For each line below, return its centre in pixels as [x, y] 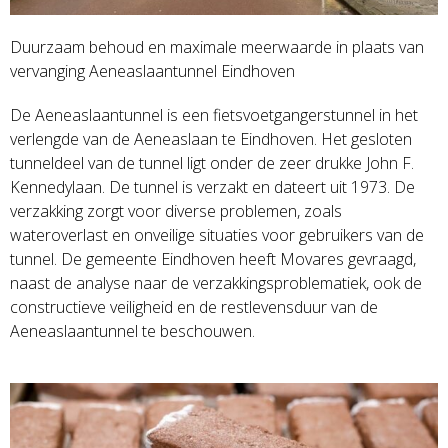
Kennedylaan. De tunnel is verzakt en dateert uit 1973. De [212, 187]
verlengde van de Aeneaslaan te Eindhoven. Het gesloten [210, 139]
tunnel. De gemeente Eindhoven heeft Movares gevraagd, [212, 259]
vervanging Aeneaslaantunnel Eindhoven [152, 71]
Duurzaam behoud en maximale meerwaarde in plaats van [216, 47]
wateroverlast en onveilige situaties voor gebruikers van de [216, 235]
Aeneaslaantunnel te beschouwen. [132, 331]
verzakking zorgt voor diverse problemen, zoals [175, 211]
